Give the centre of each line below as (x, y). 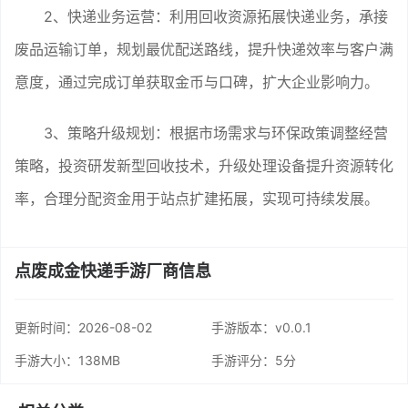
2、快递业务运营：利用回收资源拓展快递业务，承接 (216, 16)
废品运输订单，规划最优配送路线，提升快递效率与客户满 (204, 49)
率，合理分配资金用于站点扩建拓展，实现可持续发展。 (197, 198)
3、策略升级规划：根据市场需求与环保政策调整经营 (216, 133)
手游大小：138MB (67, 360)
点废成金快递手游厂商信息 (113, 270)
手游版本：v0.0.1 (261, 327)
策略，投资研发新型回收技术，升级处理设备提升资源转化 (204, 165)
